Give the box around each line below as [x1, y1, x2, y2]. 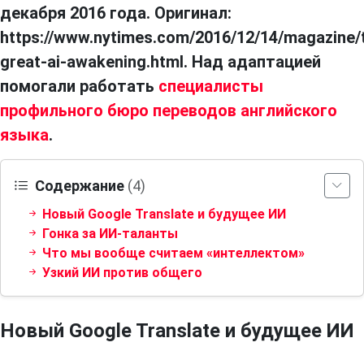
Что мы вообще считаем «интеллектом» [39, 245, 305, 262]
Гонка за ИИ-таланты [39, 226, 178, 242]
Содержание [32, 177, 128, 195]
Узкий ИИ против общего [39, 265, 202, 281]
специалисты [158, 76, 263, 97]
